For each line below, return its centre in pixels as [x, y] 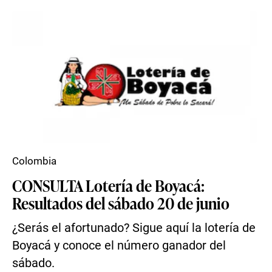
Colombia [34, 161]
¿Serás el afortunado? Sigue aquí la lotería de [134, 228]
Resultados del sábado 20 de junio [121, 203]
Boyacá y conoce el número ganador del [119, 246]
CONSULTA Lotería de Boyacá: [108, 185]
